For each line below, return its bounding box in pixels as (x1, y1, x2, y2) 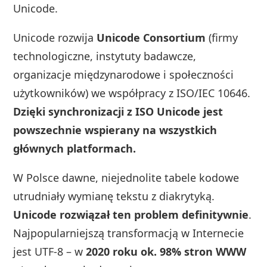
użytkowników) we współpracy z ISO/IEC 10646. (13, 85, 251, 100)
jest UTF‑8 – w (13, 244, 86, 259)
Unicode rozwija (13, 30, 97, 45)
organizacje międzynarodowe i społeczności (13, 67, 234, 82)
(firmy (206, 30, 238, 45)
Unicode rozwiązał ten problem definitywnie (13, 207, 249, 222)
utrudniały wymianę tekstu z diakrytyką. (13, 188, 215, 203)
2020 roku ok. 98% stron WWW (86, 244, 247, 259)
